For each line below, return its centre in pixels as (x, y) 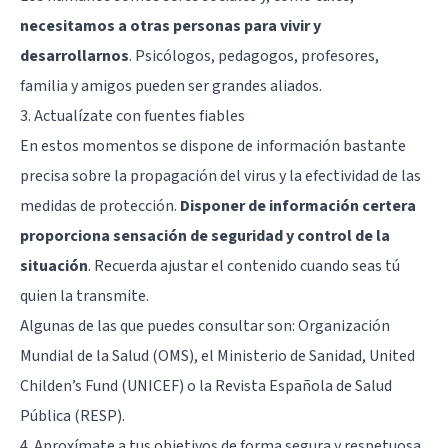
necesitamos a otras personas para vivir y (170, 26)
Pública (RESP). (72, 416)
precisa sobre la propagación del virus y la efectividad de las (220, 176)
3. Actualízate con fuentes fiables (132, 116)
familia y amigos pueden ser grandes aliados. (171, 86)
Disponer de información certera (298, 206)
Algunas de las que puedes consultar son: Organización (205, 326)
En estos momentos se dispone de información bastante (213, 146)
